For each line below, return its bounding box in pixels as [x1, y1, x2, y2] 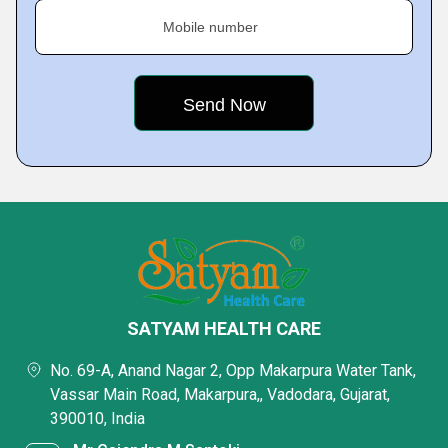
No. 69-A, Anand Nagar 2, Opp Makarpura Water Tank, [50, 361, 416, 380]
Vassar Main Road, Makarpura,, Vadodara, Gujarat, [50, 385, 390, 404]
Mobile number [163, 19, 258, 35]
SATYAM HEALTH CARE [127, 318, 321, 339]
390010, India [50, 409, 145, 428]
